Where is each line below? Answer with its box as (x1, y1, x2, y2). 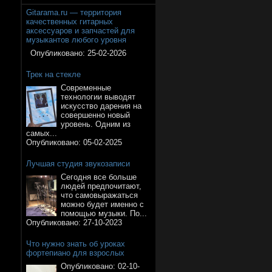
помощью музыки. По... (61, 208, 147, 218)
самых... (26, 128, 57, 138)
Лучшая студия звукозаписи (26, 158, 130, 168)
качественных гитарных (26, 16, 113, 26)
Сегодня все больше (61, 172, 137, 182)
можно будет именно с (61, 199, 144, 209)
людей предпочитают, (61, 181, 141, 191)
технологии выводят (61, 92, 135, 101)
